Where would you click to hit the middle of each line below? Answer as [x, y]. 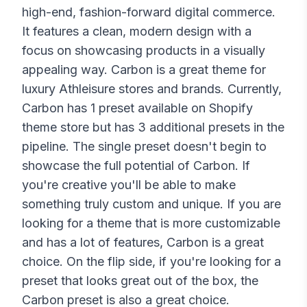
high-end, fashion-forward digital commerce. [149, 12]
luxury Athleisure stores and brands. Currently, [152, 89]
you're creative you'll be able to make [129, 185]
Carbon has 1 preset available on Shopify [137, 108]
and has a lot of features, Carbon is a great [143, 243]
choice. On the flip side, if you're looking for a [151, 262]
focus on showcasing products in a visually [144, 51]
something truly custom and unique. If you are [151, 204]
